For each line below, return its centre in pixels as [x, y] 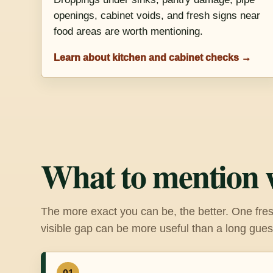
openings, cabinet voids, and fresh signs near [157, 16]
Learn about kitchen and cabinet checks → [153, 57]
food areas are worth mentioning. [129, 32]
